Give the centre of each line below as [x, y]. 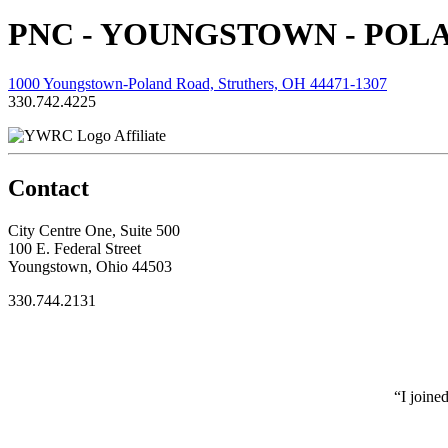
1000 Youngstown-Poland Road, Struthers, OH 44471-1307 [197, 83]
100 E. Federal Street [74, 248]
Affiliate [140, 135]
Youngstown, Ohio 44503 [90, 266]
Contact [48, 187]
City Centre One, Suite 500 [94, 230]
